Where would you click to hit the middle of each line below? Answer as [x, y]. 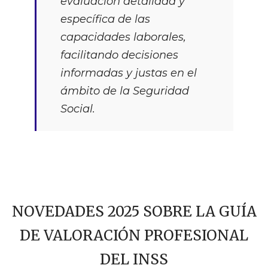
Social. [77, 109]
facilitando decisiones [119, 55]
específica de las [105, 19]
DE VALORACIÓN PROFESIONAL [134, 236]
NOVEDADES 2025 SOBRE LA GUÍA [134, 212]
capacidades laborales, [123, 37]
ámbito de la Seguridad [124, 91]
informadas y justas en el [128, 73]
